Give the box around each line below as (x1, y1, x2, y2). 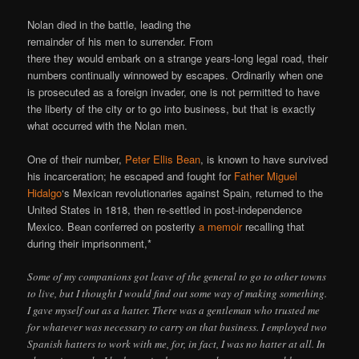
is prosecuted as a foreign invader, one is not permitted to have (27, 83, 321, 99)
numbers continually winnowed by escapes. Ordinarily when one (27, 67, 324, 83)
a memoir (199, 219, 243, 235)
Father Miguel (234, 168, 298, 184)
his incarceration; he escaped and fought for (27, 168, 235, 184)
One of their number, (27, 151, 126, 167)
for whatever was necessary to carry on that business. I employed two (27, 320, 328, 335)
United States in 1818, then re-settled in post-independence (27, 202, 303, 218)
